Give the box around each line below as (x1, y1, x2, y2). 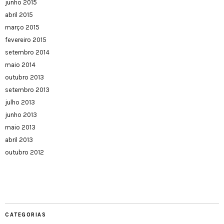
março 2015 (5, 23, 39, 31)
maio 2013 (5, 123, 35, 131)
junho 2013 (5, 111, 37, 119)
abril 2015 (5, 11, 33, 19)
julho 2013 (5, 98, 35, 106)
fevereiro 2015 (5, 36, 46, 44)
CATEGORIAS (5, 211, 46, 218)
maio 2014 (5, 61, 35, 69)
